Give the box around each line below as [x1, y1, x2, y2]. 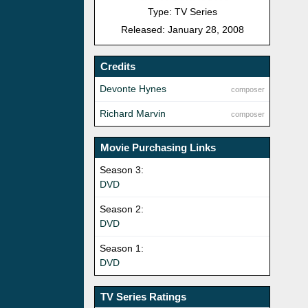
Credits [100, 60, 135, 73]
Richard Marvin [100, 108, 166, 120]
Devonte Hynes [100, 83, 166, 95]
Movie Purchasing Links [100, 142, 216, 154]
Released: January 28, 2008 [120, 24, 244, 36]
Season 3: [100, 164, 144, 176]
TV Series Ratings [100, 291, 186, 303]
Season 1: [100, 243, 144, 254]
